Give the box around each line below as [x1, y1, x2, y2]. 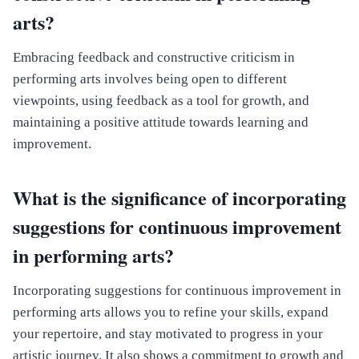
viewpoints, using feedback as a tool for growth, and [13, 93, 309, 109]
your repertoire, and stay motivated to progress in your [13, 326, 323, 342]
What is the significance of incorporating [13, 184, 346, 212]
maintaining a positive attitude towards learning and [13, 115, 309, 131]
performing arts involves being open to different [13, 71, 287, 87]
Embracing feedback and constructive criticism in [13, 50, 295, 66]
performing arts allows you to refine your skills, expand [13, 305, 329, 321]
